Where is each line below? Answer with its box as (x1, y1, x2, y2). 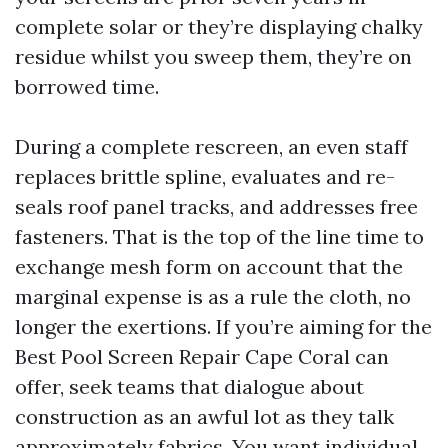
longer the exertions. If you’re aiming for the (15, 314, 432, 339)
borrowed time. (15, 74, 159, 99)
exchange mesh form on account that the (15, 254, 403, 279)
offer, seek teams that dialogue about (15, 374, 364, 399)
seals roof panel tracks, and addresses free (15, 194, 418, 219)
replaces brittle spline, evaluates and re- (15, 164, 395, 189)
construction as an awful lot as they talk (15, 404, 394, 429)
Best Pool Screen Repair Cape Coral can (15, 344, 389, 369)
